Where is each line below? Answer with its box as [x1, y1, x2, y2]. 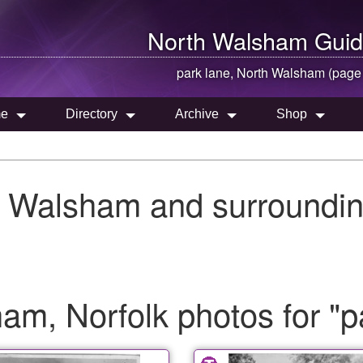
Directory [66, 107, 117, 121]
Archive [175, 107, 219, 121]
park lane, [177, 63, 237, 82]
